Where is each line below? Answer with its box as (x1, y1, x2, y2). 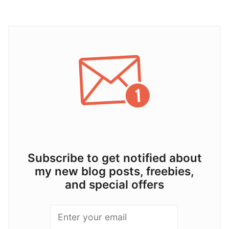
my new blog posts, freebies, (35, 164, 194, 178)
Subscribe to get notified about (27, 150, 202, 165)
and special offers (65, 177, 164, 191)
